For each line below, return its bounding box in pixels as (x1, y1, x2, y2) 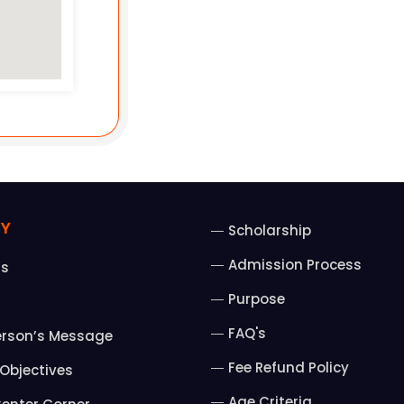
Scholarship (227, 221, 311, 241)
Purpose (227, 289, 285, 309)
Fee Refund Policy (227, 358, 349, 378)
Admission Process (227, 255, 362, 275)
